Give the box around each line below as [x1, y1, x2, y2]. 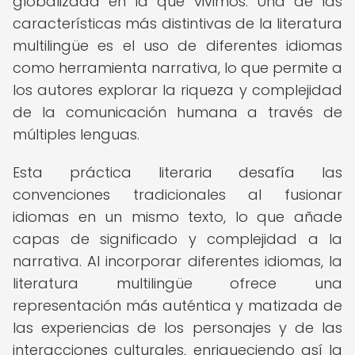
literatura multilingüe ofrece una [13, 273, 342, 293]
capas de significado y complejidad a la [13, 229, 342, 249]
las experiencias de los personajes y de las [13, 318, 342, 338]
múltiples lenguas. [13, 124, 139, 144]
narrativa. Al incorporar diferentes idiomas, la [13, 251, 342, 271]
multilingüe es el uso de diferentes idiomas [13, 36, 342, 55]
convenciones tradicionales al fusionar [13, 185, 342, 204]
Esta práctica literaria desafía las [13, 162, 342, 182]
